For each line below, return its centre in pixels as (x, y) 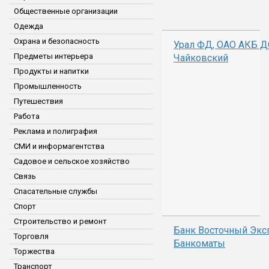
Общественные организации (66, 11)
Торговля (31, 236)
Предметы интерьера (53, 56)
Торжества (34, 251)
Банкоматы (199, 243)
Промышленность (48, 86)
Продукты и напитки (51, 71)
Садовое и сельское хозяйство (72, 161)
